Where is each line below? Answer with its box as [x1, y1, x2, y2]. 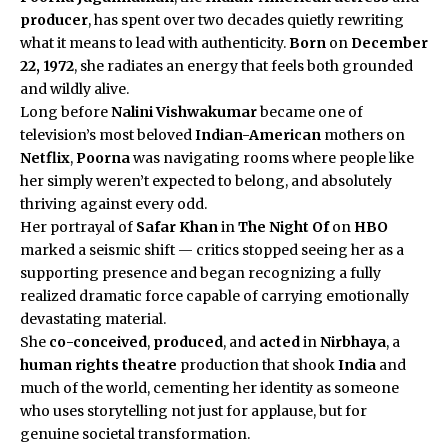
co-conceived [49, 332, 147, 351]
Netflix [20, 148, 70, 167]
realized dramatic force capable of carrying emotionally [20, 286, 409, 305]
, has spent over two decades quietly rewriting [88, 10, 404, 29]
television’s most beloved [20, 125, 195, 144]
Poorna [76, 148, 130, 167]
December [351, 33, 428, 52]
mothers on [321, 125, 405, 144]
